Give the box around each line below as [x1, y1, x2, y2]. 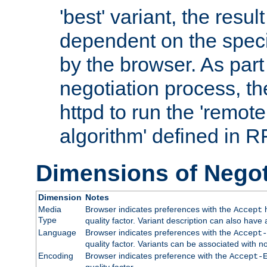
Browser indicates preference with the [85, 250, 229, 260]
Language [38, 227, 76, 237]
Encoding [38, 250, 73, 260]
